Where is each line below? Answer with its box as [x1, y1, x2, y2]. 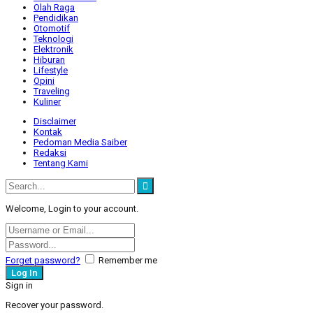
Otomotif [34, 22, 70, 34]
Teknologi [34, 33, 73, 44]
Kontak [34, 126, 62, 137]
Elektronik [34, 43, 73, 54]
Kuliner [34, 96, 61, 107]
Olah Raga [34, 1, 75, 13]
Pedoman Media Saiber [34, 136, 127, 147]
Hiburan [34, 54, 65, 65]
